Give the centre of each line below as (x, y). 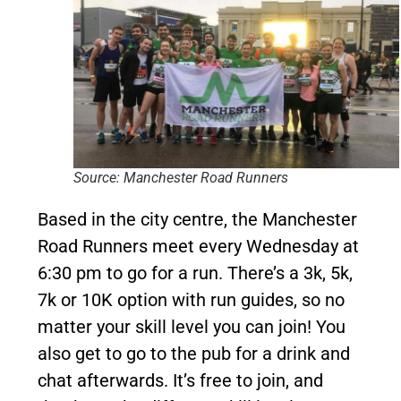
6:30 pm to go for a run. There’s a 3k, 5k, (195, 273)
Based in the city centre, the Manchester (197, 220)
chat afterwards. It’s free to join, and (180, 381)
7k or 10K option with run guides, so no (191, 300)
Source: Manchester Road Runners (181, 178)
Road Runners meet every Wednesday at (198, 247)
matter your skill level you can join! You (192, 327)
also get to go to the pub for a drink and (194, 354)
